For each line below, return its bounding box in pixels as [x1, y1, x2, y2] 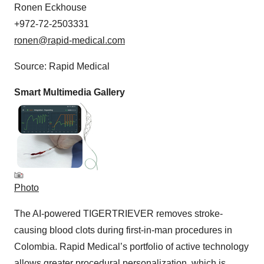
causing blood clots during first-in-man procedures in [14, 225, 232, 235]
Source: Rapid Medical [14, 61, 110, 71]
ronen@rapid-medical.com [14, 35, 125, 45]
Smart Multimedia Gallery [14, 87, 125, 97]
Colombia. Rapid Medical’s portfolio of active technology [14, 241, 249, 252]
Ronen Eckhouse [14, 2, 87, 12]
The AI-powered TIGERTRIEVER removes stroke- [14, 208, 223, 219]
